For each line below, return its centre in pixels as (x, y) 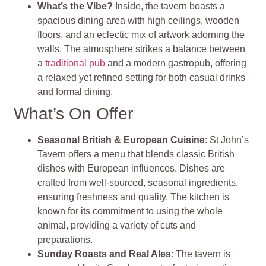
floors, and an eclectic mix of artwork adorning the (141, 35)
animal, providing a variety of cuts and (117, 226)
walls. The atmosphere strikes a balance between (142, 49)
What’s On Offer (74, 114)
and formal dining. (75, 92)
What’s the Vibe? (77, 7)
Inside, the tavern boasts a (170, 7)
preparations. (65, 240)
